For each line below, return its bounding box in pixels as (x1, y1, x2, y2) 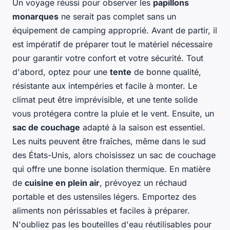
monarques (12, 11, 59, 22)
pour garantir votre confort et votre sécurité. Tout (12, 53, 203, 64)
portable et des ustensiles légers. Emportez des (12, 191, 196, 202)
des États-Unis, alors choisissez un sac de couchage (12, 150, 216, 161)
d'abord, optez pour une (12, 67, 110, 78)
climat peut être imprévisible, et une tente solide (12, 94, 198, 105)
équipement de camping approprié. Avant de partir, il (12, 25, 217, 36)
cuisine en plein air (25, 178, 100, 188)
